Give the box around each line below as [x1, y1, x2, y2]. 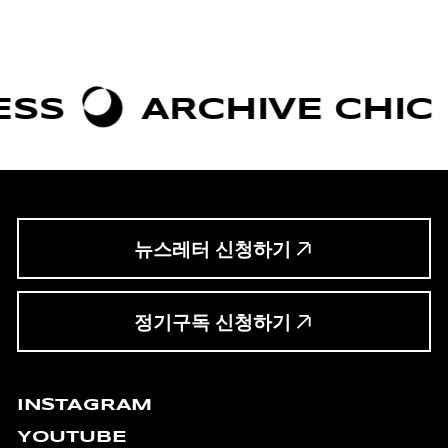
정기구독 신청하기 [133, 311, 291, 333]
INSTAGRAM [16, 394, 153, 416]
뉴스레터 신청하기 [133, 238, 291, 260]
